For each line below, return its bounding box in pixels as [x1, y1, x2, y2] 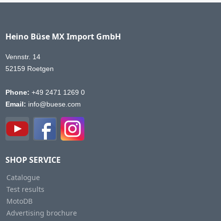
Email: [5, 100, 26, 108]
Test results [6, 184, 44, 194]
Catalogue [6, 173, 40, 182]
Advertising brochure [6, 208, 77, 218]
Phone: [5, 88, 30, 96]
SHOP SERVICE [5, 154, 61, 165]
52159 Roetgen [5, 65, 54, 73]
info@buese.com [26, 100, 81, 108]
